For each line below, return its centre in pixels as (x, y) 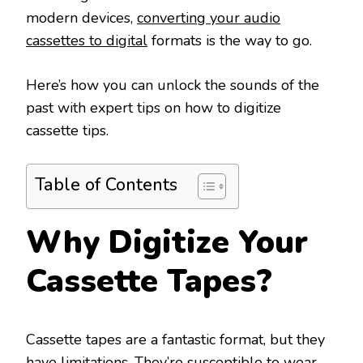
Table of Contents (106, 185)
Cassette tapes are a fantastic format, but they (175, 339)
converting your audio (209, 18)
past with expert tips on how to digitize (154, 108)
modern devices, (81, 18)
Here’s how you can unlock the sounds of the (173, 85)
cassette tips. (67, 131)
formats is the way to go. (230, 41)
